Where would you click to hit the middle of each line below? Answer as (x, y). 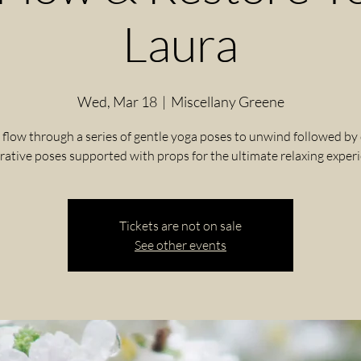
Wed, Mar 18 (117, 102)
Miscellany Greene (227, 102)
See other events (180, 245)
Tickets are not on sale (180, 226)
